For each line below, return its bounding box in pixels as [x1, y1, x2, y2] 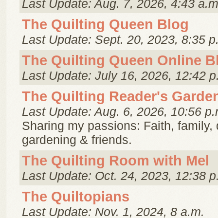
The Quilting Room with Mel [22, 153, 209, 168]
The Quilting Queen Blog [22, 17, 189, 32]
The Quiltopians [22, 189, 129, 204]
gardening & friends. [22, 133, 132, 146]
